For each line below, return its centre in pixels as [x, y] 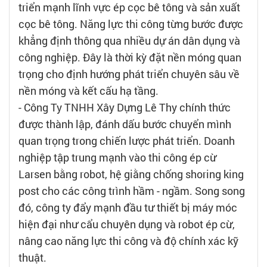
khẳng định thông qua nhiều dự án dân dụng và [129, 40]
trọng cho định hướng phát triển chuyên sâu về [129, 74]
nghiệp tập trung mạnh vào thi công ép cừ [117, 157]
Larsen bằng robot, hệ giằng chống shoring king [131, 174]
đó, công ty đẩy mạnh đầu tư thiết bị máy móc [128, 207]
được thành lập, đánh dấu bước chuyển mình [125, 124]
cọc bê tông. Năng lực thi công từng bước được [131, 24]
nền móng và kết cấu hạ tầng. [89, 90]
